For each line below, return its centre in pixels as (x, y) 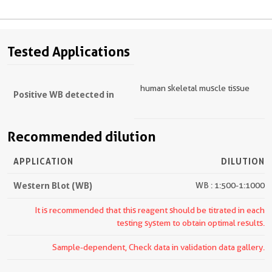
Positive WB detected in (64, 94)
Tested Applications (69, 52)
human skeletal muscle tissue (195, 88)
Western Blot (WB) (53, 185)
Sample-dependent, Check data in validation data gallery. (158, 247)
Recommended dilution (81, 137)
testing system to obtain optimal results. (191, 223)
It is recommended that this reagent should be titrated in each (150, 210)
